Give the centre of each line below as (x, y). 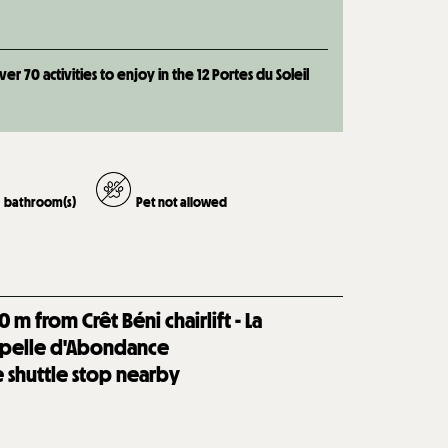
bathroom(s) (40, 202)
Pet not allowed (182, 202)
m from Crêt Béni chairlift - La (138, 320)
